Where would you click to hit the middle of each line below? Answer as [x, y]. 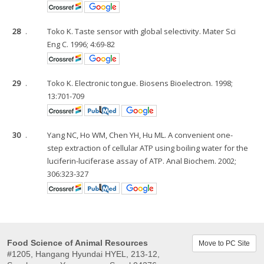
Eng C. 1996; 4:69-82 [81, 44]
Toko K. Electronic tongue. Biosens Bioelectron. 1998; [140, 83]
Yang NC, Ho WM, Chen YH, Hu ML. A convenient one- [140, 135]
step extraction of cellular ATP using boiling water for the [148, 148]
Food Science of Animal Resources [77, 243]
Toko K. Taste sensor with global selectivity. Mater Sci [142, 31]
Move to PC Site [224, 243]
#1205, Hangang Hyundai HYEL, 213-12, [83, 254]
